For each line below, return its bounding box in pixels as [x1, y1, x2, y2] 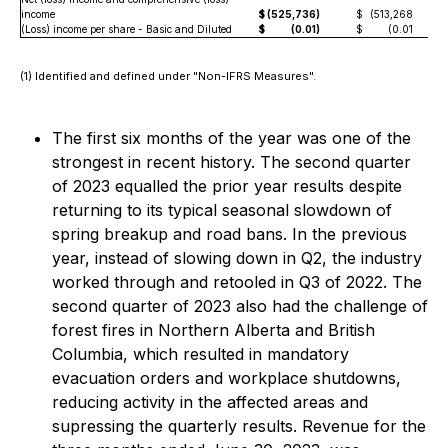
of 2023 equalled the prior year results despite [52, 176, 402, 196]
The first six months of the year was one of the [52, 128, 411, 148]
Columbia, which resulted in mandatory [52, 344, 349, 364]
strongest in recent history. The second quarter [52, 152, 411, 172]
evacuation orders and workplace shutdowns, [52, 368, 401, 388]
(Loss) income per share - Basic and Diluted [21, 23, 232, 35]
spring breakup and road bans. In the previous [52, 224, 407, 244]
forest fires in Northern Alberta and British [52, 320, 375, 340]
